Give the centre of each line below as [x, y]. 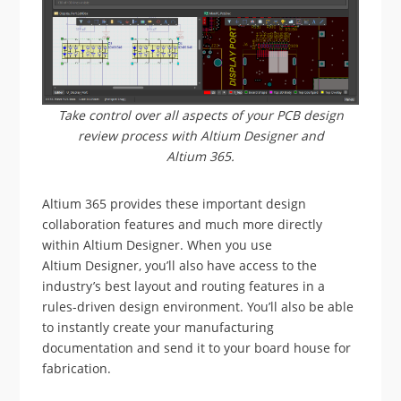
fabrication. [77, 368]
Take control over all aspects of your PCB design [200, 115]
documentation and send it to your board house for [197, 348]
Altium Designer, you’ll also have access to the [180, 265]
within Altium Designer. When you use [158, 245]
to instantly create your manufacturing [158, 327]
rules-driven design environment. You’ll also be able [198, 307]
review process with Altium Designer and [200, 136]
